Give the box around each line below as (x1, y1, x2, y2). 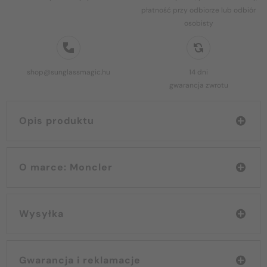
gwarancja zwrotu (169, 80, 228, 90)
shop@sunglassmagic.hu (27, 67, 110, 77)
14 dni (189, 67, 208, 77)
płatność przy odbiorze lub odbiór (141, 5, 256, 15)
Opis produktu (19, 114, 94, 127)
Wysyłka (19, 207, 64, 220)
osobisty (184, 18, 213, 28)
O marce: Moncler (70, 160, 113, 173)
